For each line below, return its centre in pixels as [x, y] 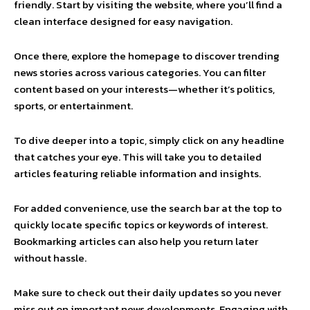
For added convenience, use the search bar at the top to [148, 208]
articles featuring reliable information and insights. [137, 174]
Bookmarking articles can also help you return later [136, 241]
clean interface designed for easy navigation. [123, 21]
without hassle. [50, 258]
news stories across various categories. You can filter [140, 73]
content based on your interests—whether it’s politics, [144, 89]
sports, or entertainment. [73, 106]
